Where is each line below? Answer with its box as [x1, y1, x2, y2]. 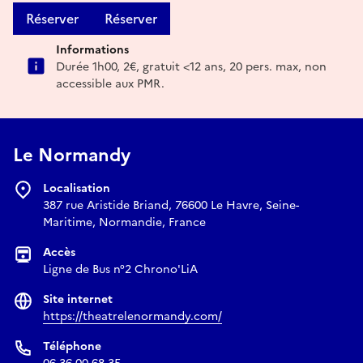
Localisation [43, 179, 110, 197]
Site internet [43, 290, 113, 308]
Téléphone [43, 337, 101, 355]
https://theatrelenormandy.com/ [43, 307, 222, 325]
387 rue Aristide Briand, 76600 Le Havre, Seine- [43, 196, 299, 214]
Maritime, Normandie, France [43, 213, 206, 231]
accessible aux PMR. [56, 75, 164, 92]
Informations [56, 41, 129, 58]
